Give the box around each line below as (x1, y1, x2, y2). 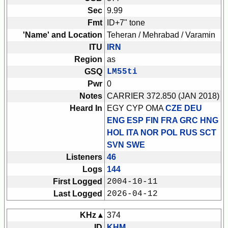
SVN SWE (107, 140, 145, 150)
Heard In (70, 104, 102, 113)
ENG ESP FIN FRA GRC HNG (107, 116, 218, 125)
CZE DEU (165, 104, 202, 113)
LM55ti (107, 67, 137, 77)
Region (74, 55, 102, 64)
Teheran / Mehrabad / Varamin (107, 31, 215, 40)
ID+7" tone (107, 18, 145, 27)
